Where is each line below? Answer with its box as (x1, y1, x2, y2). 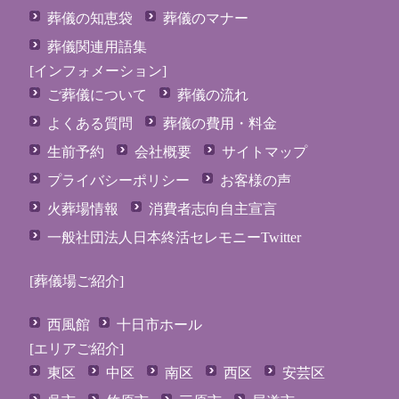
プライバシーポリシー (46, 173, 190, 189)
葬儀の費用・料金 (162, 116, 277, 132)
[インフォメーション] (28, 63, 167, 79)
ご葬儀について (46, 87, 147, 103)
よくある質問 (46, 116, 133, 132)
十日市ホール (116, 317, 202, 333)
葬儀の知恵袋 (46, 11, 133, 27)
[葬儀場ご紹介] (28, 273, 124, 289)
